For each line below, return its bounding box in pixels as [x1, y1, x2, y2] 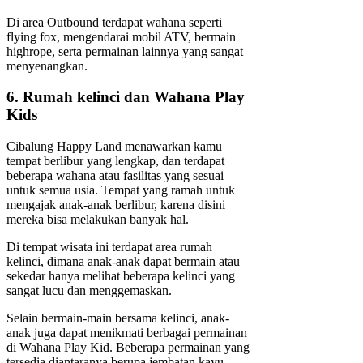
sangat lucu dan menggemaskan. [6, 284, 172, 298]
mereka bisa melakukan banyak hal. [6, 212, 189, 227]
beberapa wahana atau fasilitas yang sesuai [6, 169, 224, 183]
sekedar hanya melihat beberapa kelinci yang [6, 269, 235, 284]
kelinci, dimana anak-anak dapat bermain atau [6, 254, 240, 269]
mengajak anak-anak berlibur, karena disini [6, 198, 225, 212]
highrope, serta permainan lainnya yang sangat [6, 44, 243, 58]
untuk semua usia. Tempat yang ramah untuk [6, 183, 235, 198]
